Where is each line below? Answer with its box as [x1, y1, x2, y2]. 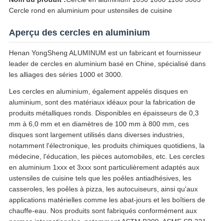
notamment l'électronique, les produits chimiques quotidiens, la [8, 142, 205, 150]
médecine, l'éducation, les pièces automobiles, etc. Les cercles [8, 152, 205, 161]
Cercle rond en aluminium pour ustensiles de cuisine [8, 6, 172, 15]
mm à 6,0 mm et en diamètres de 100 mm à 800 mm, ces [8, 120, 189, 128]
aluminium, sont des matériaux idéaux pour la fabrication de [8, 98, 195, 107]
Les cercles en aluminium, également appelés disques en [8, 87, 188, 96]
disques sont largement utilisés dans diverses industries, [8, 131, 184, 139]
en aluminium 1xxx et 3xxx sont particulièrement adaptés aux [8, 163, 199, 172]
